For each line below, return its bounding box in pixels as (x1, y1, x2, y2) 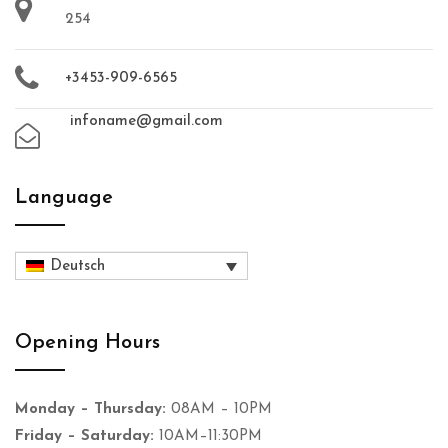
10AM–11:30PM (159, 428, 262, 444)
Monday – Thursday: (15, 401, 171, 417)
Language (15, 188, 113, 209)
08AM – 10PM (171, 401, 272, 417)
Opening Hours (15, 332, 160, 353)
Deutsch (50, 258, 105, 274)
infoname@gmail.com (70, 114, 223, 130)
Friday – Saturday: (15, 428, 159, 444)
